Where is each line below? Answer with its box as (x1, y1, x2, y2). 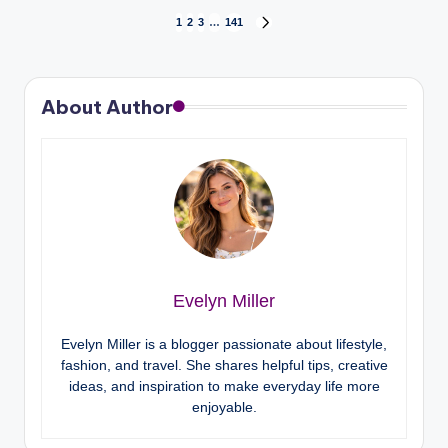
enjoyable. (191, 399, 257, 416)
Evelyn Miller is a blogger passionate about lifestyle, (61, 336, 387, 353)
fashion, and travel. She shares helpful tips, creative (60, 357, 388, 374)
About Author (41, 95, 173, 120)
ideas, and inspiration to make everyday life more (68, 378, 380, 395)
